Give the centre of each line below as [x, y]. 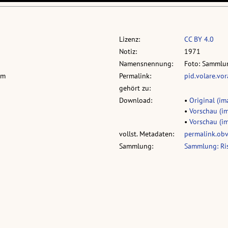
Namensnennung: [146, 64]
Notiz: [128, 52]
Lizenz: [130, 39]
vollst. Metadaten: [147, 134]
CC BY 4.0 [199, 39]
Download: [136, 101]
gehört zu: [135, 88]
